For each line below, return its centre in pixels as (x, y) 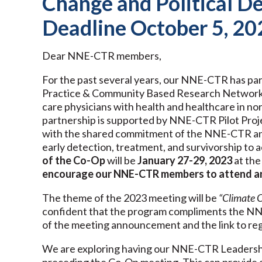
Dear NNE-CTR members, (102, 55)
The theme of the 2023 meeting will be (130, 197)
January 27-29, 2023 (184, 160)
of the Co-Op (74, 160)
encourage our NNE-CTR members (123, 173)
